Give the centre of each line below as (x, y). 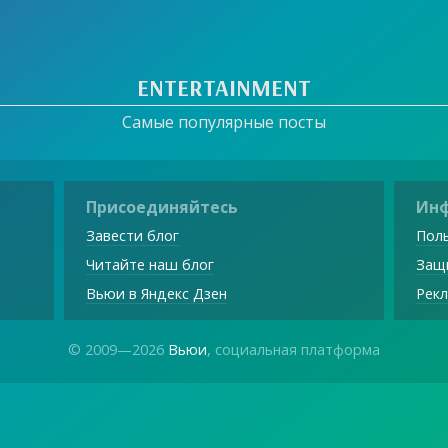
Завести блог (132, 235)
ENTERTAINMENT (224, 87)
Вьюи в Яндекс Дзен (156, 294)
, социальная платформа (293, 350)
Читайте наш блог (149, 265)
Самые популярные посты (224, 122)
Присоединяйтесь (161, 206)
